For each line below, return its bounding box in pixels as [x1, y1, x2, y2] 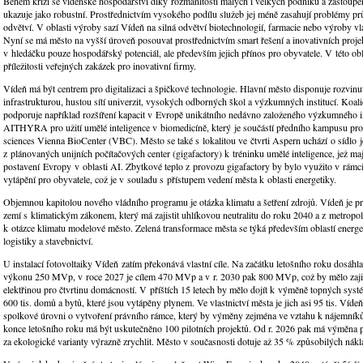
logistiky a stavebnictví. [3, 234, 93, 248]
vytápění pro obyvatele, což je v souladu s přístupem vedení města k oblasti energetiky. [3, 173, 336, 186]
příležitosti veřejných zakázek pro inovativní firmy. [3, 59, 196, 73]
